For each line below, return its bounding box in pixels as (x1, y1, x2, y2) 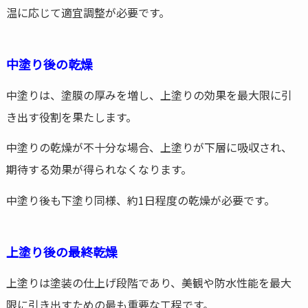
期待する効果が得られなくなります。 (5, 161, 192, 178)
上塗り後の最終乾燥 (5, 243, 118, 261)
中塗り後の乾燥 (5, 54, 93, 73)
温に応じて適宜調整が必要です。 (5, 3, 170, 21)
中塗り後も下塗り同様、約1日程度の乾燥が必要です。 (5, 192, 275, 209)
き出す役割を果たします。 (5, 108, 137, 125)
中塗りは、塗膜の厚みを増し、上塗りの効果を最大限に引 (5, 86, 292, 103)
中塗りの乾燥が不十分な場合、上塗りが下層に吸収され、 (5, 139, 292, 156)
